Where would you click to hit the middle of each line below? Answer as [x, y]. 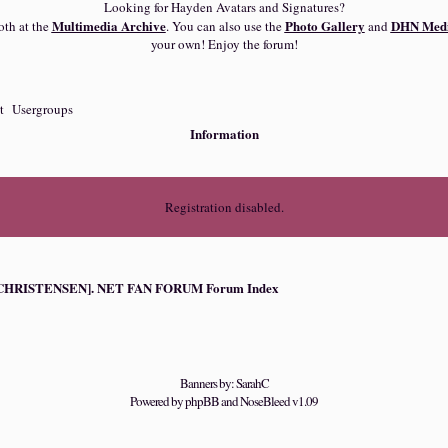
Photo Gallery [324, 25]
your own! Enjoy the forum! [224, 44]
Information [224, 133]
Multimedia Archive [108, 25]
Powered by [157, 401]
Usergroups [42, 109]
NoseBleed [265, 401]
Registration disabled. [224, 207]
